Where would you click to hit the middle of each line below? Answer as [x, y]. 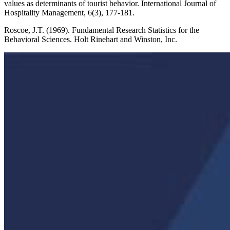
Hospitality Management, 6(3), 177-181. [69, 13]
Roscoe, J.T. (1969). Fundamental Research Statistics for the [102, 30]
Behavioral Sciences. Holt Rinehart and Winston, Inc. [91, 40]
